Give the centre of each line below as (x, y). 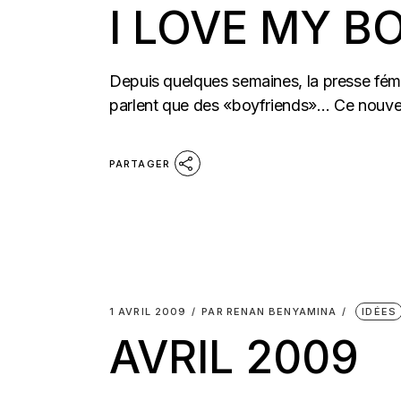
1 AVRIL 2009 (148, 311)
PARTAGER (140, 163)
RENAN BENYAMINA (282, 311)
